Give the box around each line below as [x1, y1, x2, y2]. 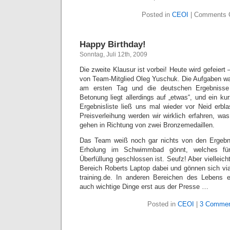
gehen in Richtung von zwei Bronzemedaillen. [80, 121, 215, 129]
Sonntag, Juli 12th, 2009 [80, 51, 147, 58]
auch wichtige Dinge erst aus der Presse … [80, 183, 208, 190]
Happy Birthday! [80, 39, 146, 49]
